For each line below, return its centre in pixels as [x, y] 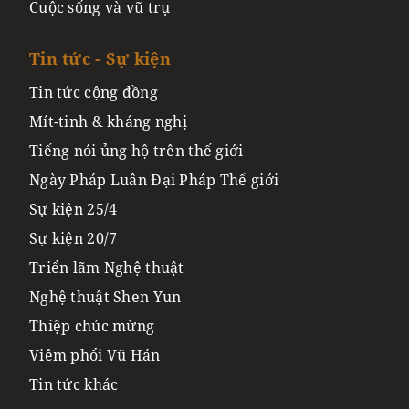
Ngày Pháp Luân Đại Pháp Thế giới [154, 180]
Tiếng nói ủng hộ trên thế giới [136, 151]
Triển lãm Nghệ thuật [107, 268]
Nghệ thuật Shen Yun [105, 297]
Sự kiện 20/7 [73, 239]
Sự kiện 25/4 [73, 210]
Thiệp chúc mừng [92, 326]
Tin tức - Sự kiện [100, 59]
